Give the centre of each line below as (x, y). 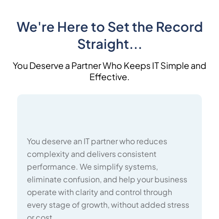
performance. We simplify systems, (92, 166)
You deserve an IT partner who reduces (97, 141)
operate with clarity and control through (99, 192)
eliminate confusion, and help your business (107, 179)
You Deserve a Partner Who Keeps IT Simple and (109, 65)
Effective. (109, 77)
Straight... (109, 44)
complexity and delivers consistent (92, 154)
